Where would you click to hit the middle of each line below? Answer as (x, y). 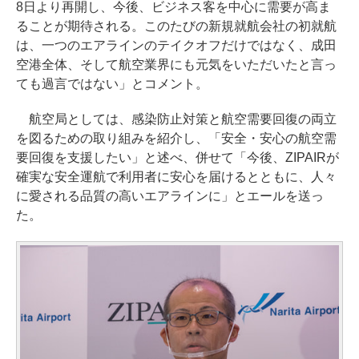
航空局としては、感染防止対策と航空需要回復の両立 (176, 119)
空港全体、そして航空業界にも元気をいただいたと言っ (176, 65)
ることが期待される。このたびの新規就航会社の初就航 (176, 26)
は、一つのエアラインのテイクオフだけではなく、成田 (176, 46)
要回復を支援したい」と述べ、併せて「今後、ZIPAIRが (177, 158)
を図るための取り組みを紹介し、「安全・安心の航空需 (176, 139)
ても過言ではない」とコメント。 (112, 84)
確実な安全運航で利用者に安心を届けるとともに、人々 (176, 177)
